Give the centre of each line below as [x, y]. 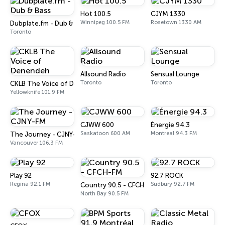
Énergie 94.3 [170, 125]
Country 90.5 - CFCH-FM [118, 185]
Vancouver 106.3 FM [36, 143]
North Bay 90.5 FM [104, 194]
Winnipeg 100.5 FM [105, 22]
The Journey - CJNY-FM [47, 134]
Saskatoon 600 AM [105, 133]
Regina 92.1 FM [30, 184]
